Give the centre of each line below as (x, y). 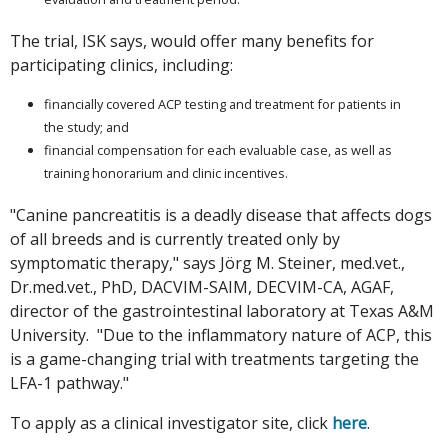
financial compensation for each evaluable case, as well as (218, 150)
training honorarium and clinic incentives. (166, 173)
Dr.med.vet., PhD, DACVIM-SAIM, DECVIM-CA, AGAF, (202, 287)
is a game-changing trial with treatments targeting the (214, 359)
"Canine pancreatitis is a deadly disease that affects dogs (221, 215)
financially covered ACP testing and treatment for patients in (222, 104)
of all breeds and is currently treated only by (175, 239)
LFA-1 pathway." (69, 383)
